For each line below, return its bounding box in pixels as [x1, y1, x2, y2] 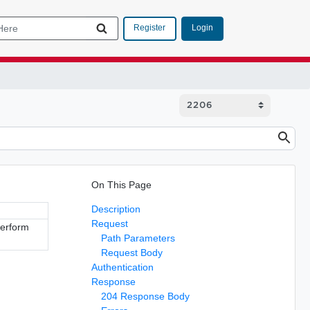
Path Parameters [100, 232, 175, 244]
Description [91, 203, 140, 215]
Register [134, 23, 165, 33]
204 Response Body [100, 290, 190, 302]
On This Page [91, 179, 152, 190]
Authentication [91, 261, 154, 273]
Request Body [100, 246, 163, 258]
